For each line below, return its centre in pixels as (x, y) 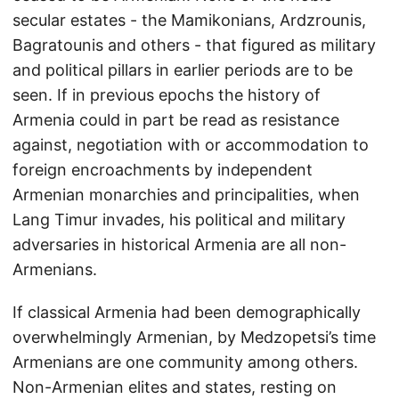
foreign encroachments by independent (163, 170)
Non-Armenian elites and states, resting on (175, 387)
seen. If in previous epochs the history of (167, 95)
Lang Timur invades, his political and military (179, 220)
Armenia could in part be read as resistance (176, 120)
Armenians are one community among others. (185, 362)
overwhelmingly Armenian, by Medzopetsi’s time (194, 337)
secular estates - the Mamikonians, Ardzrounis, (189, 20)
